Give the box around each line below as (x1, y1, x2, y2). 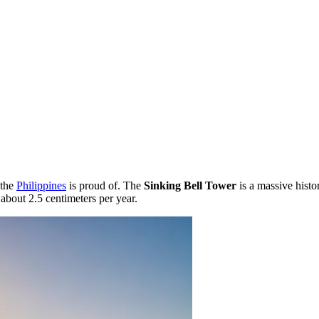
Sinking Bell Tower (144, 179, 236, 192)
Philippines (16, 179, 66, 192)
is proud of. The (66, 179, 144, 192)
